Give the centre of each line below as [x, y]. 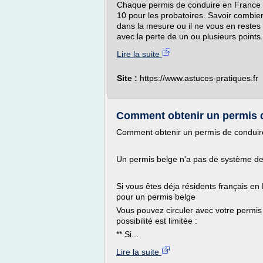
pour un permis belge [157, 197]
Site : [128, 78]
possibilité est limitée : [157, 221]
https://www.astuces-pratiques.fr [199, 78]
